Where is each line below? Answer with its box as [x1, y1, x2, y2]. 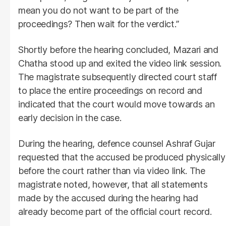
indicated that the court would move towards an [18, 98, 215, 109]
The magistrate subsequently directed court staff [18, 71, 217, 82]
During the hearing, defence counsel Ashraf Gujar [18, 138, 215, 149]
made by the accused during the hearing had [18, 192, 198, 203]
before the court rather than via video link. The [18, 165, 205, 176]
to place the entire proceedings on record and [18, 85, 202, 96]
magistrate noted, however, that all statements [18, 179, 208, 190]
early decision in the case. [18, 112, 122, 123]
